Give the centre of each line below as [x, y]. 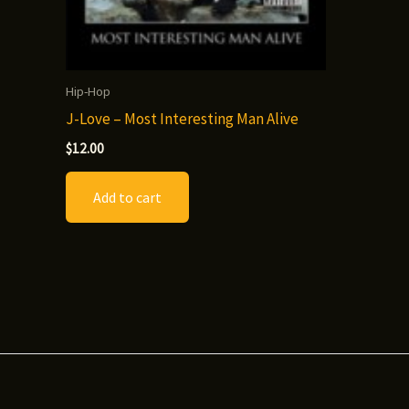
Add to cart [127, 198]
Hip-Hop [88, 91]
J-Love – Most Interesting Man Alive [182, 118]
